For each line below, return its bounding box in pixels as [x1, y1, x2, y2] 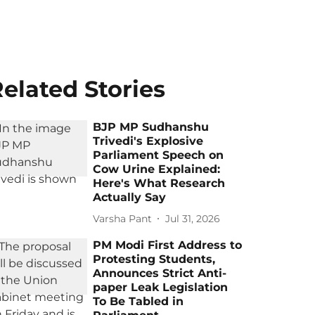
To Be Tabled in [93, 295, 184, 308]
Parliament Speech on [93, 148, 224, 162]
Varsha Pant [93, 212, 153, 225]
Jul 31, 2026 [165, 212, 221, 225]
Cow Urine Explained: [93, 162, 221, 176]
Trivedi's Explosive [93, 134, 204, 148]
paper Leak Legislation [93, 281, 229, 294]
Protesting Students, [93, 252, 216, 266]
